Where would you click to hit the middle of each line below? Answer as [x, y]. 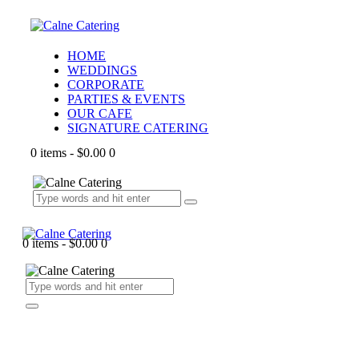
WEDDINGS [103, 70]
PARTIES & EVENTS [127, 99]
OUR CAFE [100, 113]
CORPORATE [106, 85]
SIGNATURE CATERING [138, 128]
